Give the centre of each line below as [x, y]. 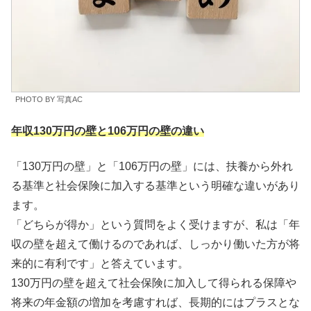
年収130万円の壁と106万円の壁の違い [108, 131]
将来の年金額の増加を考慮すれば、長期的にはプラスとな [155, 302]
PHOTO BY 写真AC [49, 99]
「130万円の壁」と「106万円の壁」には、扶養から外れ [152, 166]
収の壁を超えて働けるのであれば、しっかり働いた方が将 [155, 244]
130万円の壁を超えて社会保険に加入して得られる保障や [154, 283]
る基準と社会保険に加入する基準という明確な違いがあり [155, 185]
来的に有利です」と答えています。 [100, 263]
